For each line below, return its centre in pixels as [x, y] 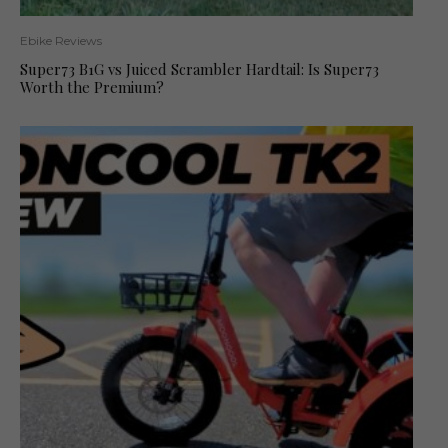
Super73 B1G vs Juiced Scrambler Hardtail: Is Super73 [199, 68]
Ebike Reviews [61, 40]
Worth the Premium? [92, 86]
